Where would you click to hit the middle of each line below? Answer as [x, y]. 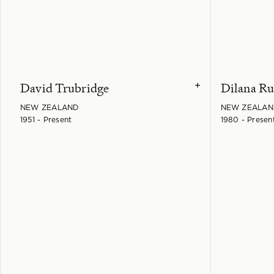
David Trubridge [65, 88]
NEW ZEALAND [50, 107]
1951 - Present [46, 120]
